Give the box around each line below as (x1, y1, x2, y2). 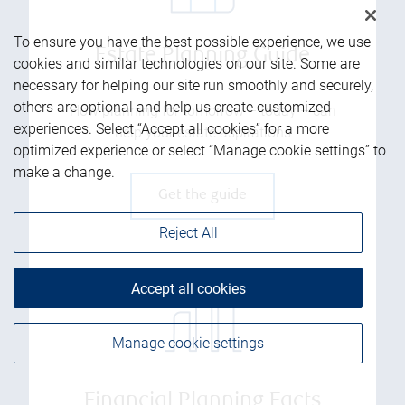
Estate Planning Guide (95, 44, 310, 68)
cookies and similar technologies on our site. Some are (14, 55, 360, 72)
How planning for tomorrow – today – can (69, 101, 336, 119)
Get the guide (158, 187, 247, 203)
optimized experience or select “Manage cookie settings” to (14, 142, 386, 159)
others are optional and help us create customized (14, 99, 331, 116)
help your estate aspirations (114, 123, 291, 141)
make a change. (14, 164, 115, 181)
